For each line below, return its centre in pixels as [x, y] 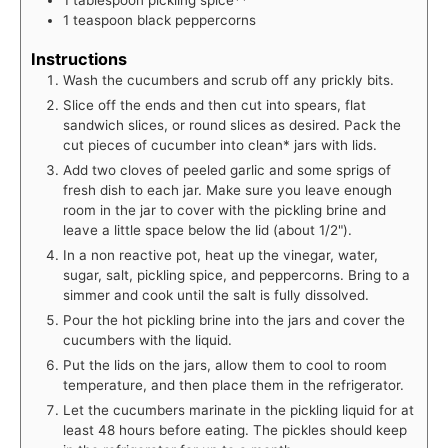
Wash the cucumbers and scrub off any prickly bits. [228, 80]
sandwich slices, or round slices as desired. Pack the [232, 125]
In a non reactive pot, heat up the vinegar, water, [220, 255]
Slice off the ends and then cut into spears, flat [214, 105]
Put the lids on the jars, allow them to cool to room [225, 365]
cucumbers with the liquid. [147, 340]
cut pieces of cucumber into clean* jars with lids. [220, 145]
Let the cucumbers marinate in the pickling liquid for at [238, 410]
